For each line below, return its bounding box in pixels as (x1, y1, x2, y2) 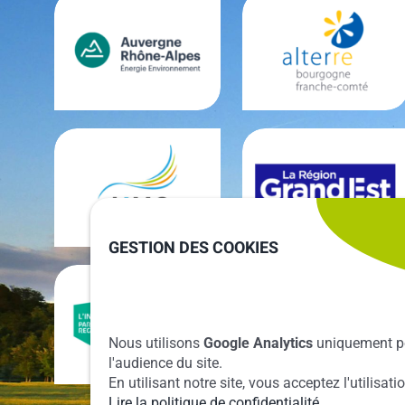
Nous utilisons (108, 334, 203, 352)
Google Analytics (203, 334, 313, 352)
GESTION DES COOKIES (108, 236, 278, 261)
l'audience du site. (108, 354, 222, 372)
